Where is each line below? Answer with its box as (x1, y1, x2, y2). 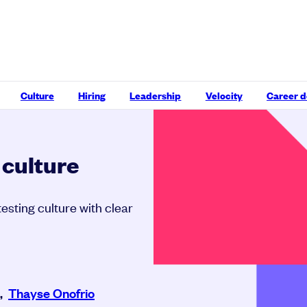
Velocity (205, 88, 243, 102)
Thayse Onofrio (8, 284, 95, 302)
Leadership (130, 88, 182, 102)
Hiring (78, 88, 106, 102)
